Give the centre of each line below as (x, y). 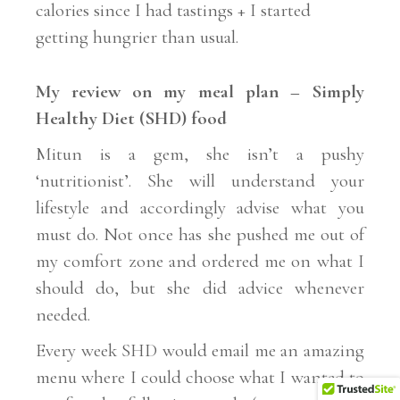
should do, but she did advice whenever (200, 288)
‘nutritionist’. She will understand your (200, 181)
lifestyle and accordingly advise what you (200, 208)
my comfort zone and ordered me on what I (200, 262)
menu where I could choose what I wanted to (200, 378)
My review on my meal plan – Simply (200, 92)
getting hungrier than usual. (137, 37)
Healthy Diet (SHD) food (132, 119)
